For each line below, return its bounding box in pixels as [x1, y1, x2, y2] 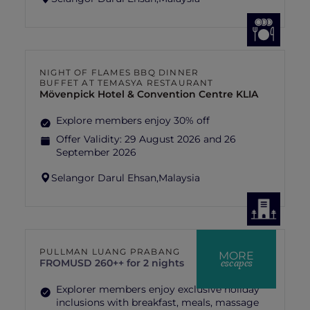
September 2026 [56, 146, 136, 158]
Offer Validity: [56, 133, 125, 145]
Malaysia [158, 171, 200, 184]
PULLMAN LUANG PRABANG [39, 246, 181, 257]
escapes [220, 256, 253, 269]
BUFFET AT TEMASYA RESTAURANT [39, 77, 214, 88]
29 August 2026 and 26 [125, 133, 236, 145]
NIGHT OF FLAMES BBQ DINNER [39, 67, 199, 77]
